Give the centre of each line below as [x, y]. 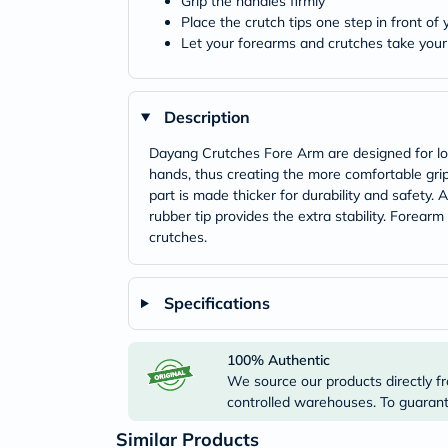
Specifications [216, 303]
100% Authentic [279, 360]
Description [206, 117]
